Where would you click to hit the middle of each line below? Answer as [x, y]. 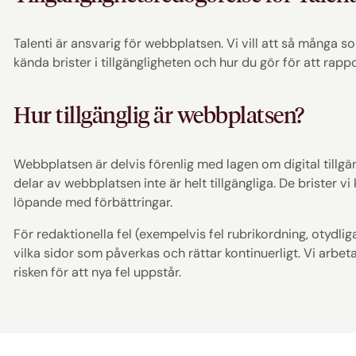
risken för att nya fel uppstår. [98, 273]
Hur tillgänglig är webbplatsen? [159, 116]
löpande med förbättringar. [93, 202]
